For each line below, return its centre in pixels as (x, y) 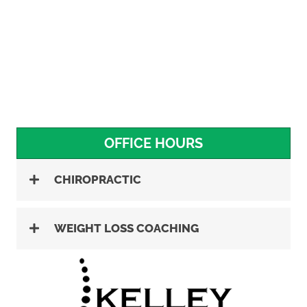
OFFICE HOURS (153, 143)
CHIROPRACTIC (98, 179)
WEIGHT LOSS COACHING (126, 228)
